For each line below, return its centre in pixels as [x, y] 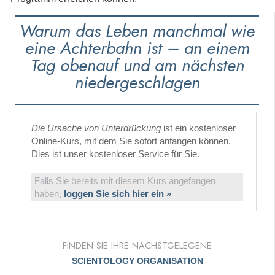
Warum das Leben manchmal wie [137, 31]
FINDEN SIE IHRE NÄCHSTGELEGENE [137, 245]
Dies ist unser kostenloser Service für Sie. [115, 153]
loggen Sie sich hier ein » [118, 193]
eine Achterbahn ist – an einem [137, 48]
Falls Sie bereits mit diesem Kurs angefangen [125, 180]
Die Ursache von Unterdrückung [96, 128]
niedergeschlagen [137, 82]
